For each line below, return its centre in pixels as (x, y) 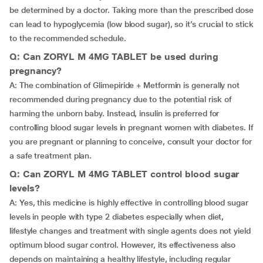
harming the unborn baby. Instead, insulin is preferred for (114, 114)
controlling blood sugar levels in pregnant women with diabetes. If (131, 128)
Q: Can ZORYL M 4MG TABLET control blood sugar (124, 174)
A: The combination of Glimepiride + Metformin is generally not (125, 85)
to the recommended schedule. (68, 38)
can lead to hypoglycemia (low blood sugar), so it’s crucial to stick (131, 24)
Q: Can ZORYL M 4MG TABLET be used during (114, 57)
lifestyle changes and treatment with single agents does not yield (130, 231)
